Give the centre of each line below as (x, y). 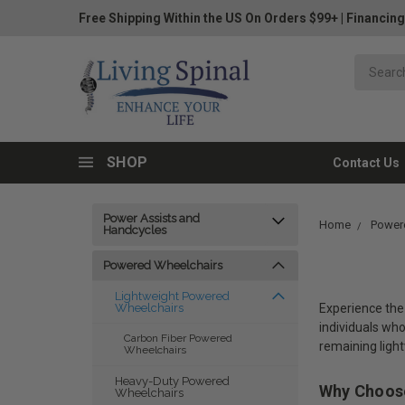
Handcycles (135, 230)
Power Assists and (151, 218)
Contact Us (366, 163)
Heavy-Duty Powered (172, 381)
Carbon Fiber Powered (178, 338)
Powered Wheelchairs (163, 265)
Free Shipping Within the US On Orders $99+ (208, 18)
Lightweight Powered (172, 296)
